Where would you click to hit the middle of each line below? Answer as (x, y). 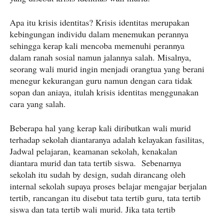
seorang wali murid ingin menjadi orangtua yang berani (107, 69)
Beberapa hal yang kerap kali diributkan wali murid (100, 128)
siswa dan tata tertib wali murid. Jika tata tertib (93, 209)
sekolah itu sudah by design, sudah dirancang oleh (98, 175)
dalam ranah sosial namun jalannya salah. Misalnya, (101, 57)
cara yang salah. (38, 104)
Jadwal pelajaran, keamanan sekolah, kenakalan (93, 151)
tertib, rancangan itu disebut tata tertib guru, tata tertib (105, 198)
